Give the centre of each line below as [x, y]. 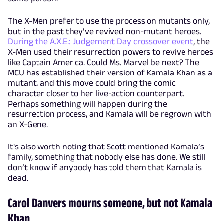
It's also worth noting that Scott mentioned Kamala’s [106, 147]
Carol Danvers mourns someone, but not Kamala [110, 203]
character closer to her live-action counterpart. [96, 93]
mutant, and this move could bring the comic [92, 83]
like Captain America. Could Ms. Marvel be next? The [104, 62]
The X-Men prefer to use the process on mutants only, [109, 21]
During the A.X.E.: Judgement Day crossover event [101, 42]
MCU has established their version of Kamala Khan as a [110, 73]
